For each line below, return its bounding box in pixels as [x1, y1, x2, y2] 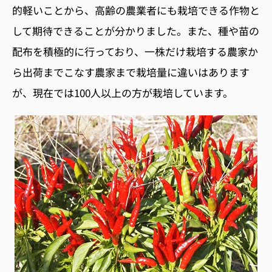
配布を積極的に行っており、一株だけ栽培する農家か [12, 43, 258, 59]
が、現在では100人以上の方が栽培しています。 [12, 84, 233, 100]
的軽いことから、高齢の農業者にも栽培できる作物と [12, 2, 260, 18]
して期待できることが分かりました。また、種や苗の [12, 22, 259, 38]
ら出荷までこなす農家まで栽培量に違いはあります [12, 64, 250, 80]
